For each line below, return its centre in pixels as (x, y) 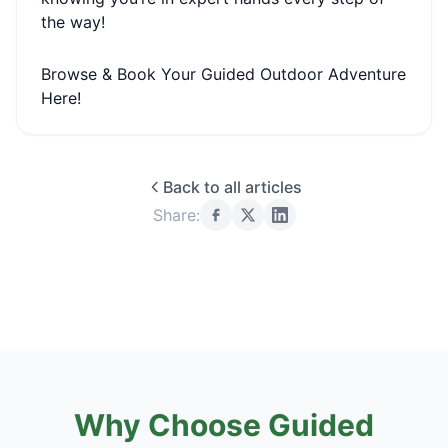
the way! (73, 22)
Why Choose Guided (224, 425)
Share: (176, 215)
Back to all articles (232, 187)
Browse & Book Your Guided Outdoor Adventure (223, 74)
